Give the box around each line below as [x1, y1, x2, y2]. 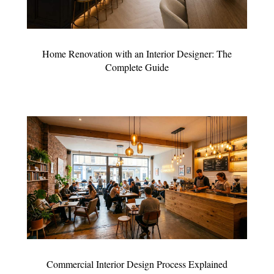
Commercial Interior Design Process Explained [46, 257, 228, 271]
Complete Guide [105, 60, 169, 73]
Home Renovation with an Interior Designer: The [42, 46, 232, 60]
